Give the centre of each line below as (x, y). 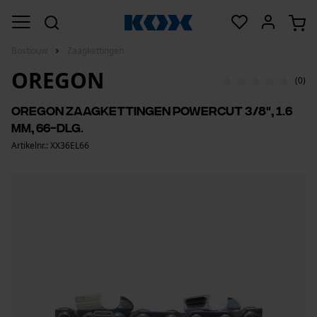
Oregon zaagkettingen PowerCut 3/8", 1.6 (152, 110)
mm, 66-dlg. (47, 127)
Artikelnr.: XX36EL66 (50, 145)
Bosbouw (29, 51)
